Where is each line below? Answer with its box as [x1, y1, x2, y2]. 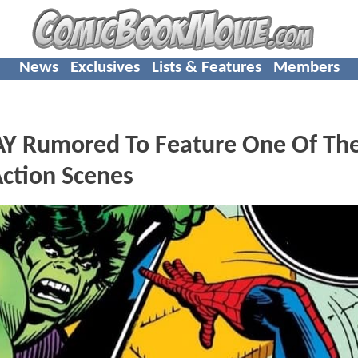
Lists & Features [151, 58, 261, 76]
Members [272, 58, 340, 76]
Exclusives [70, 58, 140, 76]
